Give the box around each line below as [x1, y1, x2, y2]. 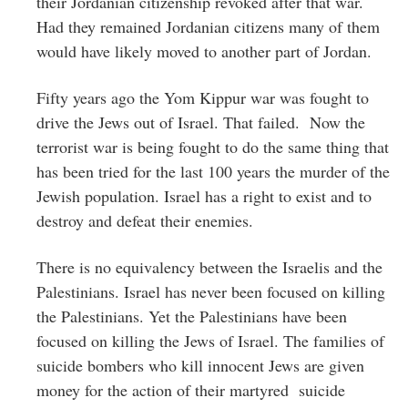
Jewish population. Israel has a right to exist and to [36, 184, 372, 207]
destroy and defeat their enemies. [36, 209, 253, 231]
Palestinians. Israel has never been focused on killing [36, 280, 385, 302]
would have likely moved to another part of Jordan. [36, 39, 372, 62]
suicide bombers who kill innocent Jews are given [36, 353, 364, 376]
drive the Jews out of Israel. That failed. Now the [36, 110, 365, 133]
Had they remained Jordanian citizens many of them [36, 15, 380, 37]
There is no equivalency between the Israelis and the [36, 255, 382, 278]
